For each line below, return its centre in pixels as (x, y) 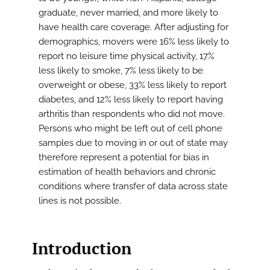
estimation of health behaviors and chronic (127, 172)
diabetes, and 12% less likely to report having (131, 100)
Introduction (81, 248)
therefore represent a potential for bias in (124, 158)
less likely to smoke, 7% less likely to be (121, 71)
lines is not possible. (80, 201)
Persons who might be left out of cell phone (130, 129)
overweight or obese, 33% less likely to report (133, 85)
